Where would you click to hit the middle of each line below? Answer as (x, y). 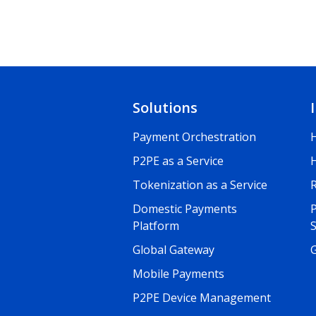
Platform (156, 226)
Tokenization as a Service (200, 185)
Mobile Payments (179, 274)
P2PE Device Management (202, 298)
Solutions (165, 108)
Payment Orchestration (195, 137)
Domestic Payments (185, 209)
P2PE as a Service (178, 161)
